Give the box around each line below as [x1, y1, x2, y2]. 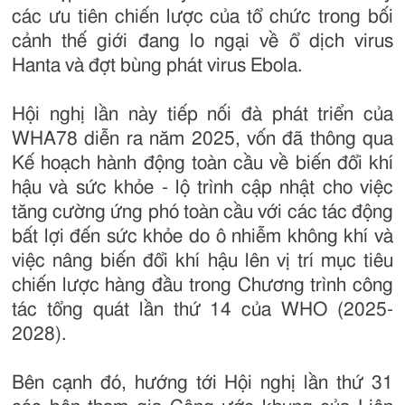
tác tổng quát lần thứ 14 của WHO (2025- [12, 300, 393, 320]
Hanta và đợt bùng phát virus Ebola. [12, 56, 302, 76]
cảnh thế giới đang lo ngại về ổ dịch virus [12, 32, 393, 52]
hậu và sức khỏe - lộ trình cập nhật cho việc [12, 178, 393, 198]
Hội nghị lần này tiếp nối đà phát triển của [12, 105, 393, 125]
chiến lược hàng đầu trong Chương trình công [12, 276, 393, 296]
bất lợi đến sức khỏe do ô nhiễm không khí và [12, 227, 393, 247]
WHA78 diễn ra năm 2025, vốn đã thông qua [12, 129, 393, 149]
